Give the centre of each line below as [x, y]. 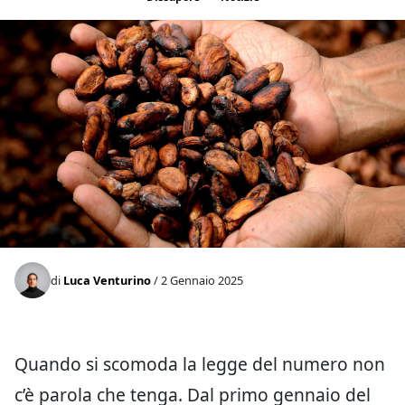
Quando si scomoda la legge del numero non [200, 364]
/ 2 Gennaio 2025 [197, 280]
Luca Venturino [107, 280]
